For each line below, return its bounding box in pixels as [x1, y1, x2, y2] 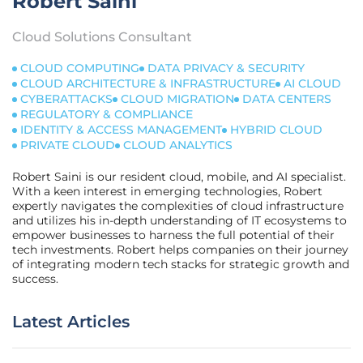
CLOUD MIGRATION [121, 92, 234, 106]
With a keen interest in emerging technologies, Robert [12, 184, 322, 199]
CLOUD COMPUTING [20, 61, 139, 75]
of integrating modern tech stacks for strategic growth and [12, 257, 349, 271]
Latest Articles [12, 312, 130, 331]
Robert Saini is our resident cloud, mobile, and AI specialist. [12, 169, 346, 184]
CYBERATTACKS [20, 92, 113, 106]
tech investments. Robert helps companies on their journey [12, 242, 348, 257]
